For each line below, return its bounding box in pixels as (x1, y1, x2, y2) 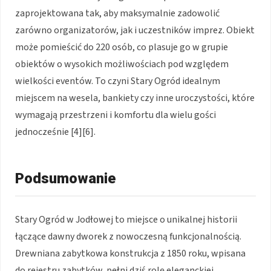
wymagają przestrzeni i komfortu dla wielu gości (15, 108, 216, 122)
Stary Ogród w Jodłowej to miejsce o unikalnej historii (15, 212, 237, 226)
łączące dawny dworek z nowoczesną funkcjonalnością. (15, 229, 241, 243)
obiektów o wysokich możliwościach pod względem (15, 57, 229, 71)
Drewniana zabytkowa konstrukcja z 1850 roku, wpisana (15, 246, 246, 260)
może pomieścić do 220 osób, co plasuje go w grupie (15, 40, 228, 54)
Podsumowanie (15, 169, 116, 187)
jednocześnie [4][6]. (15, 125, 96, 139)
